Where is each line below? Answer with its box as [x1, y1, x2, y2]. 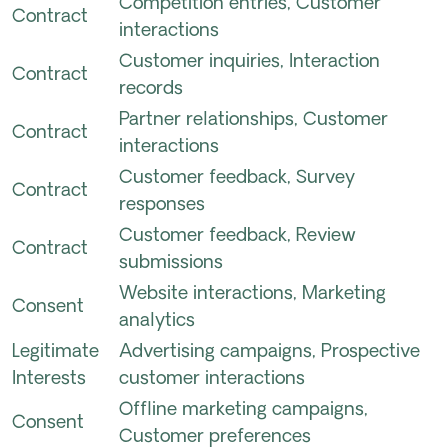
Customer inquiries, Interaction [119, 53, 380, 72]
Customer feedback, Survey [119, 169, 355, 188]
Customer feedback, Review [119, 227, 356, 246]
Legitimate [12, 343, 99, 362]
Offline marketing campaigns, [119, 401, 368, 420]
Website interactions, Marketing [119, 285, 386, 304]
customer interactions [119, 370, 305, 389]
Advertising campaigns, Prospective [119, 343, 420, 362]
